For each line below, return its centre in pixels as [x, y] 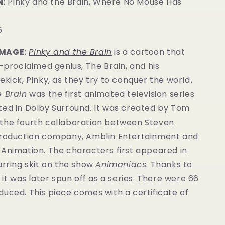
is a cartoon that [150, 52]
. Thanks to [169, 164]
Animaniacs [121, 164]
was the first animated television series [111, 94]
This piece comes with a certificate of [109, 193]
